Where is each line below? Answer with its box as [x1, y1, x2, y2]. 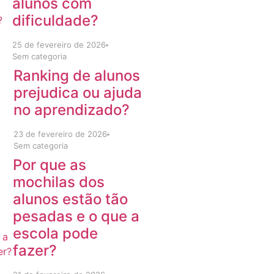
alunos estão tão [13, 190, 128, 208]
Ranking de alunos [13, 67, 140, 84]
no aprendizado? [13, 101, 130, 119]
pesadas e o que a [13, 207, 140, 225]
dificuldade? [12, 12, 98, 29]
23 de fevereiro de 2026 [13, 129, 107, 139]
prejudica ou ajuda [13, 84, 142, 102]
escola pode [13, 224, 98, 242]
